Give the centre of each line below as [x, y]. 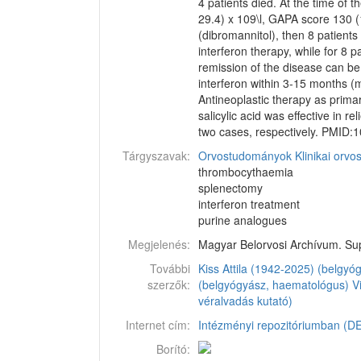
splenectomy [230, 188]
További [170, 268]
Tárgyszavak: [156, 156]
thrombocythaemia [246, 172]
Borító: [173, 349]
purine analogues [243, 220]
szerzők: [169, 284]
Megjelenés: [159, 244]
